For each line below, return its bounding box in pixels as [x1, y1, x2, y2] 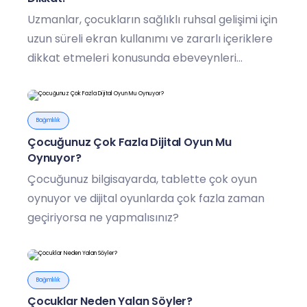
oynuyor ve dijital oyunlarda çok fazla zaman [27, 190, 265, 206]
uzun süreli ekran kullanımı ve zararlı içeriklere [27, 31, 273, 47]
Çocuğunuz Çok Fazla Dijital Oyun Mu [27, 134, 232, 150]
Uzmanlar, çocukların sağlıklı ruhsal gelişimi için [27, 12, 278, 28]
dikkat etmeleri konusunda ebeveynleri [27, 50, 236, 66]
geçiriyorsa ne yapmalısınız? [27, 209, 179, 225]
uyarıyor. [27, 69, 74, 86]
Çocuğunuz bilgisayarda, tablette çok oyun [27, 171, 257, 187]
